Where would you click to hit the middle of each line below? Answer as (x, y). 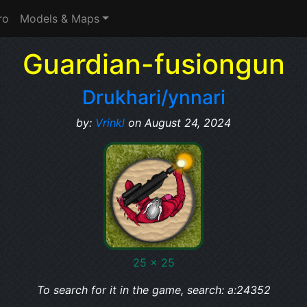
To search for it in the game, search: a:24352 (153, 290)
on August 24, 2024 (178, 123)
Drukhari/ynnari (153, 97)
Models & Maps (60, 19)
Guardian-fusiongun (153, 64)
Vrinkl (110, 123)
